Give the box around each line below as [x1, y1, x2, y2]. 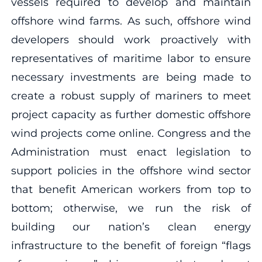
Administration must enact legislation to [11, 145, 251, 158]
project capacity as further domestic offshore [11, 108, 251, 121]
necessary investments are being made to [11, 70, 251, 84]
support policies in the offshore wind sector [11, 164, 251, 177]
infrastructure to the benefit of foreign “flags [11, 239, 251, 252]
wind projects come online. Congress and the [11, 126, 251, 140]
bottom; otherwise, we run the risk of [11, 201, 251, 215]
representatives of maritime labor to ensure [11, 51, 251, 65]
